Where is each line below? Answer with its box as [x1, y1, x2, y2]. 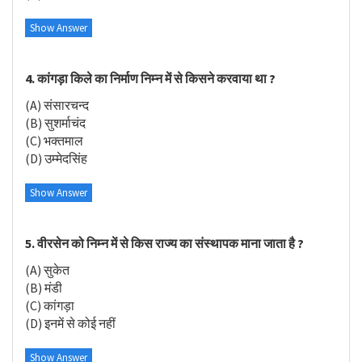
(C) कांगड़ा [25, 297, 74, 314]
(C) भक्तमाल [25, 132, 83, 149]
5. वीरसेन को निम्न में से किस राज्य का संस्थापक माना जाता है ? [25, 235, 304, 251]
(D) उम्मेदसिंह [25, 149, 87, 166]
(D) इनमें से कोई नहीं [25, 314, 116, 331]
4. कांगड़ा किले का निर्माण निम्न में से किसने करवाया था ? [25, 70, 276, 86]
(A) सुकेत [25, 261, 69, 278]
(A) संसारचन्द [25, 96, 89, 113]
